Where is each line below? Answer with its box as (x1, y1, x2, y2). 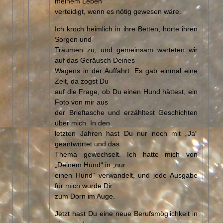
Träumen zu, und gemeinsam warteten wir (55, 45, 198, 53)
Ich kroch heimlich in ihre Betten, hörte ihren (55, 24, 198, 32)
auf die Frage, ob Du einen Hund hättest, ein (55, 87, 198, 95)
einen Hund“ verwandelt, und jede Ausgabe (55, 170, 198, 179)
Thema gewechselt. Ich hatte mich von (55, 149, 198, 158)
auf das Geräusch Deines (55, 55, 135, 64)
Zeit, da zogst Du (55, 76, 109, 85)
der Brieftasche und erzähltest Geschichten (55, 108, 198, 116)
